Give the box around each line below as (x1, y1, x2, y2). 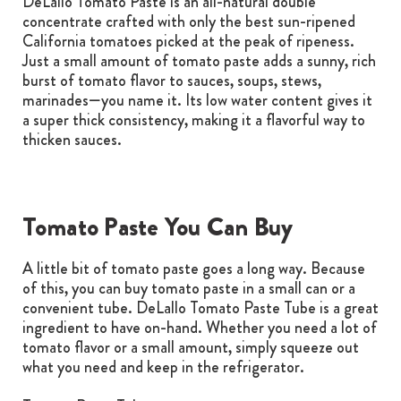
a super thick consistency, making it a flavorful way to (21, 107, 365, 132)
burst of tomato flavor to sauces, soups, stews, (21, 68, 321, 92)
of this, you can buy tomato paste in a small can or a (21, 276, 355, 300)
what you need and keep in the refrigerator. (21, 354, 304, 379)
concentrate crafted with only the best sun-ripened (21, 9, 355, 33)
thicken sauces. (21, 127, 125, 151)
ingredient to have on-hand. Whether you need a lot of (21, 315, 377, 339)
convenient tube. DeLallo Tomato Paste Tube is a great (21, 295, 379, 320)
